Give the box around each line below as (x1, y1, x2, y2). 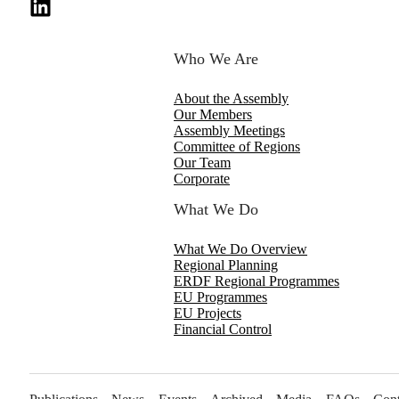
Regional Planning (174, 257, 278, 273)
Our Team (174, 155, 231, 171)
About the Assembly (174, 91, 289, 107)
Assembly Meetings (174, 123, 285, 139)
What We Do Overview (174, 241, 307, 257)
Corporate (174, 171, 230, 187)
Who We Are (174, 50, 258, 69)
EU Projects (174, 305, 241, 322)
